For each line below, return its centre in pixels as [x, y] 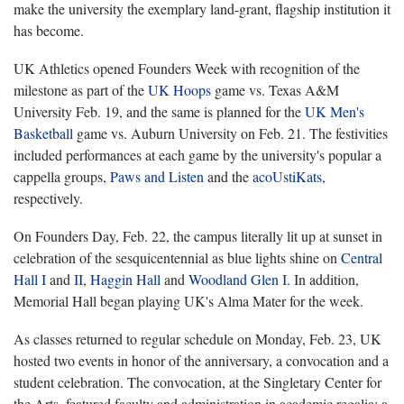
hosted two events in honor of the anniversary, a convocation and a [201, 360]
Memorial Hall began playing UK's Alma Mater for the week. [191, 300]
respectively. [48, 197]
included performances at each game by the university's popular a [197, 154]
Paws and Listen [157, 176]
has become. [49, 30]
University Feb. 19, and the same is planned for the [159, 111]
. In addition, [323, 279]
